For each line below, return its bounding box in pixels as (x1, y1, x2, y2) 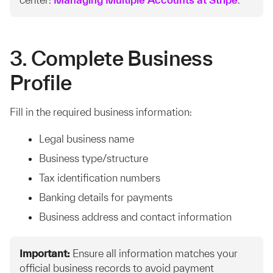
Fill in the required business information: (10, 106, 192, 118)
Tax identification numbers (39, 172, 160, 183)
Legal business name (39, 133, 134, 144)
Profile (10, 71, 72, 94)
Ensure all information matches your (70, 247, 238, 259)
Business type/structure (39, 152, 148, 164)
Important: (19, 247, 70, 259)
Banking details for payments (39, 191, 172, 203)
